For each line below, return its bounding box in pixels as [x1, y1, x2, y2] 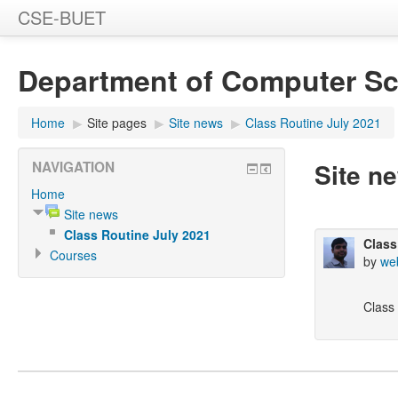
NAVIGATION [32, 157, 115, 177]
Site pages [87, 114, 147, 131]
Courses [50, 246, 97, 264]
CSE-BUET [18, 4, 106, 30]
